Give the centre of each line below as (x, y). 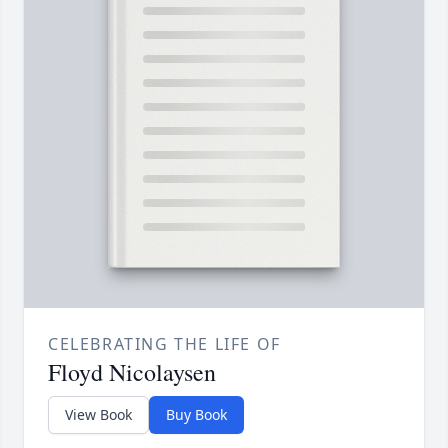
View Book (98, 415)
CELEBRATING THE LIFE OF (164, 344)
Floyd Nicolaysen (132, 372)
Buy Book (196, 415)
